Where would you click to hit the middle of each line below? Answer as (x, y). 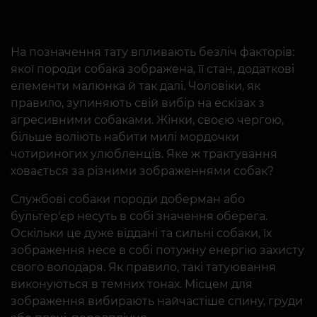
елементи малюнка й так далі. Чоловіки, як (136, 86)
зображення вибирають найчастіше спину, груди (157, 301)
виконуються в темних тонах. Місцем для (132, 284)
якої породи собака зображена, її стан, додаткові (152, 69)
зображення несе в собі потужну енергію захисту (157, 250)
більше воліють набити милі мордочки (125, 137)
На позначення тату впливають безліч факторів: (152, 52)
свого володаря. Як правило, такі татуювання (143, 267)
